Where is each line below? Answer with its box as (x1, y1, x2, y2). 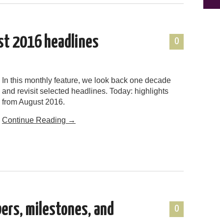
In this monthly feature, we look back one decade (2, 76, 171, 84)
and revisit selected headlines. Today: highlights (2, 86, 168, 95)
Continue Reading (2, 115, 68, 124)
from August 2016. (2, 97, 65, 106)
